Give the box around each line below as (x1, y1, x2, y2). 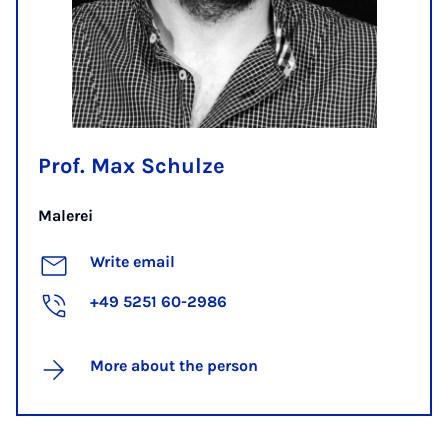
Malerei (38, 205, 93, 225)
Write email (90, 251, 175, 271)
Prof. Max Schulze (38, 152, 225, 179)
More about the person (90, 355, 258, 375)
